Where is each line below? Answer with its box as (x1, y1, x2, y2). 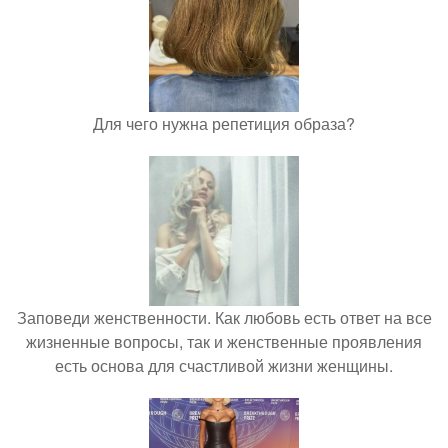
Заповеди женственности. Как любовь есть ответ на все (16, 306, 432, 329)
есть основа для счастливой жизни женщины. (55, 354, 393, 377)
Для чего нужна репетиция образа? (93, 112, 355, 135)
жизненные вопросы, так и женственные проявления (26, 330, 422, 353)
